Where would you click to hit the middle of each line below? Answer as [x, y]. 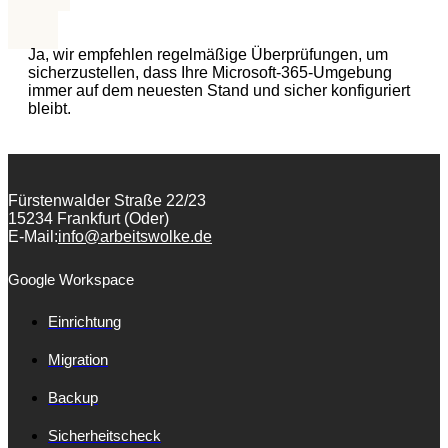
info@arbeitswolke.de [135, 236]
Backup [73, 397]
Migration [78, 359]
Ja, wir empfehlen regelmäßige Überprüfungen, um [208, 54]
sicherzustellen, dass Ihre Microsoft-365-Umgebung [210, 72]
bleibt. [49, 108]
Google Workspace [71, 279]
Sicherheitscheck [104, 435]
